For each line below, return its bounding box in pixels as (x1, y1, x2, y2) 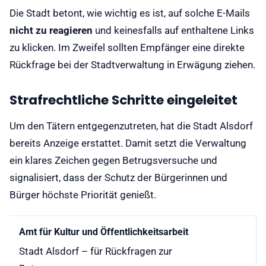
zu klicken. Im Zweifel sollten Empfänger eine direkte (9, 42, 245, 54)
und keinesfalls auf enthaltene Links (93, 24, 254, 37)
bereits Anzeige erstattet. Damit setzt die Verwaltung (9, 137, 246, 150)
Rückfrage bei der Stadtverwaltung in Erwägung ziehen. (9, 59, 255, 71)
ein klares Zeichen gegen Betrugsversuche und (9, 154, 217, 167)
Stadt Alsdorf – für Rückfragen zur (19, 245, 172, 257)
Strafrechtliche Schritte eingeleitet (9, 91, 237, 110)
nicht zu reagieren (9, 24, 93, 37)
